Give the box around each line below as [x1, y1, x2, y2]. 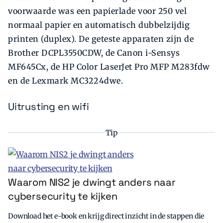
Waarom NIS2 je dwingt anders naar [8, 175, 176, 189]
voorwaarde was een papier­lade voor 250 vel [8, 6, 187, 16]
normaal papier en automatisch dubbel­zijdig [8, 20, 190, 30]
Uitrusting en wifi [8, 100, 89, 113]
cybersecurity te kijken [8, 189, 117, 203]
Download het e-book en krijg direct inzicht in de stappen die [8, 211, 205, 221]
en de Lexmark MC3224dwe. [8, 76, 123, 86]
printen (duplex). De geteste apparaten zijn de [8, 34, 194, 44]
